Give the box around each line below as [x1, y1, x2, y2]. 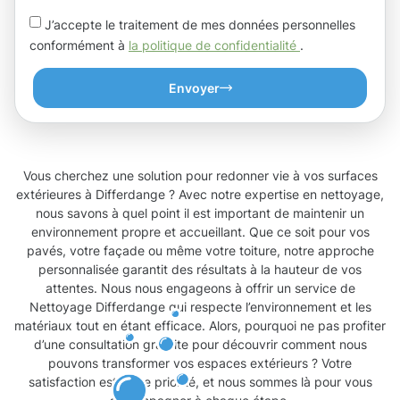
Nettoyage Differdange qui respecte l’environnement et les [29, 299, 371, 315]
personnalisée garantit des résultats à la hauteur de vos [38, 262, 362, 278]
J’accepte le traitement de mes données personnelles [45, 16, 355, 32]
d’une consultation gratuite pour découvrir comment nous [33, 337, 367, 353]
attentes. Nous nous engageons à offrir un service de [45, 280, 355, 296]
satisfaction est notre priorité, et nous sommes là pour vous [28, 374, 372, 390]
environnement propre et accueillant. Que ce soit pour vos [30, 224, 370, 240]
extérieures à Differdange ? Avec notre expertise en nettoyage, [16, 187, 384, 203]
